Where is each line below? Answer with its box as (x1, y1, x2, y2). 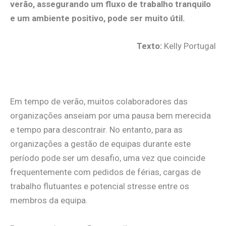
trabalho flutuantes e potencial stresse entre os (10, 181, 189, 192)
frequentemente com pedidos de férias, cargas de (10, 167, 201, 178)
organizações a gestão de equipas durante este (10, 139, 191, 149)
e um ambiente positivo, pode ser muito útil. (10, 13, 185, 23)
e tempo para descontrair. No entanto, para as (10, 125, 183, 135)
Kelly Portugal (164, 40, 216, 51)
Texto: (137, 40, 164, 51)
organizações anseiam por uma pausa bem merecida (10, 110, 211, 121)
